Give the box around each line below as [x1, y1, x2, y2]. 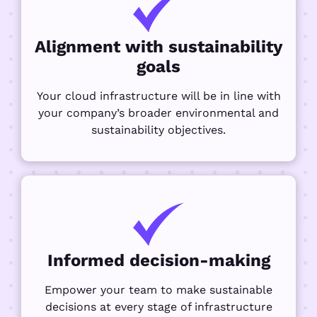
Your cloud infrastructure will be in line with [36, 89, 281, 103]
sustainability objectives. [91, 123, 226, 137]
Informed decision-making [47, 250, 270, 270]
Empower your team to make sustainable [45, 282, 272, 296]
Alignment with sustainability [34, 37, 283, 57]
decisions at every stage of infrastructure [45, 299, 272, 313]
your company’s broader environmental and [38, 106, 279, 120]
